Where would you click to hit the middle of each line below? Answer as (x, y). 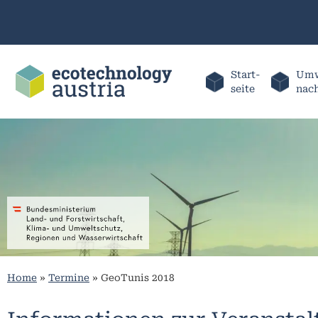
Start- (245, 74)
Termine (69, 278)
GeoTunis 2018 (138, 278)
